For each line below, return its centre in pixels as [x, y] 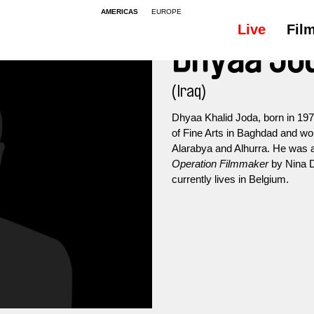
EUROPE [166, 12]
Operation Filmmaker [220, 164]
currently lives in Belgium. [230, 179]
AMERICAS [120, 12]
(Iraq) [189, 91]
